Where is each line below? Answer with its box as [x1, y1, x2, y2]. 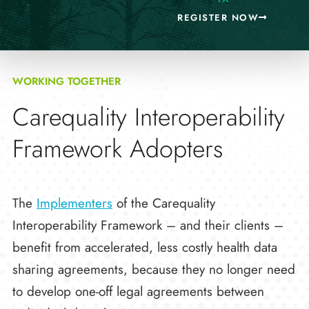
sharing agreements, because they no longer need [12, 260, 295, 279]
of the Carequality [112, 194, 215, 213]
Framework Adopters [12, 130, 223, 168]
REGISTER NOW [177, 11, 259, 25]
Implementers [37, 194, 112, 213]
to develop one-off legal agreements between [12, 282, 264, 301]
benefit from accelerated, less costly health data [12, 238, 277, 257]
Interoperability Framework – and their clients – [12, 216, 283, 235]
